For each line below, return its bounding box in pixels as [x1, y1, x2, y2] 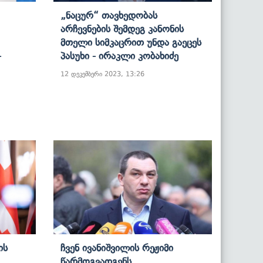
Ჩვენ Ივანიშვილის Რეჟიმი [60, 241, 173, 254]
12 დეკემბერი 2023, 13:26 [60, 69, 144, 78]
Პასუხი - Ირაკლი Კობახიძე [60, 49, 178, 62]
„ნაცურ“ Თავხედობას [60, 9, 157, 21]
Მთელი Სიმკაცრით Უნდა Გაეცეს [60, 36, 201, 48]
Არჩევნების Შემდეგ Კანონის [60, 22, 184, 35]
